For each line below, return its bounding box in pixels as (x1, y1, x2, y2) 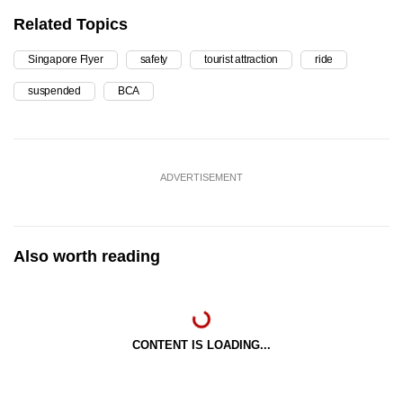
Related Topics (13, 14, 128, 33)
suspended (28, 84, 81, 97)
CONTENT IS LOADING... (132, 337, 271, 352)
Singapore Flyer (28, 52, 103, 66)
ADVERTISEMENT (160, 171, 243, 183)
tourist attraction (204, 52, 279, 66)
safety (139, 52, 168, 66)
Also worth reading (13, 246, 160, 265)
